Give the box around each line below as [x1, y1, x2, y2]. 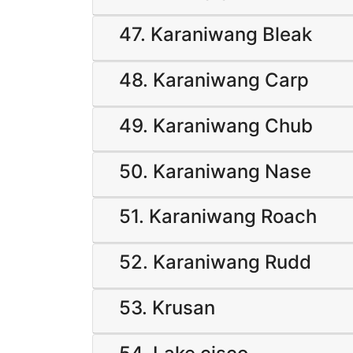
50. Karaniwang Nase [119, 159, 311, 183]
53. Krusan [119, 296, 215, 320]
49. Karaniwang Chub [119, 113, 313, 137]
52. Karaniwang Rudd [119, 251, 311, 274]
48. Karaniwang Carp [119, 69, 309, 92]
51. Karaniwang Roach [119, 205, 317, 229]
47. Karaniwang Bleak [119, 23, 312, 46]
